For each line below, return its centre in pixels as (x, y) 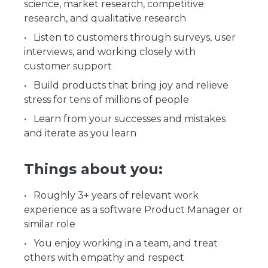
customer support (68, 66)
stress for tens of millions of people (106, 100)
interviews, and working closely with (110, 52)
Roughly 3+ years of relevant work (116, 195)
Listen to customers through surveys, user (135, 37)
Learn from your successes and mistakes (130, 119)
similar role (50, 224)
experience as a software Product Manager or (133, 210)
